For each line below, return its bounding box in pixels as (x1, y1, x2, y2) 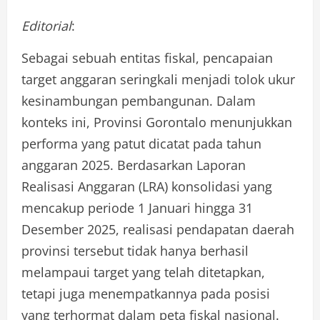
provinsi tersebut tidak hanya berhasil (21, 242, 249, 260)
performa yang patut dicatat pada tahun (21, 135, 261, 153)
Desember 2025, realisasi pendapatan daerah (21, 221, 294, 239)
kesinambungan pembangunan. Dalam (21, 92, 256, 110)
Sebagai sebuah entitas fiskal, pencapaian (21, 49, 273, 67)
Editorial (21, 17, 71, 35)
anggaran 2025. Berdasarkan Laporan (21, 156, 246, 174)
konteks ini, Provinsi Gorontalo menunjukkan (21, 114, 292, 131)
